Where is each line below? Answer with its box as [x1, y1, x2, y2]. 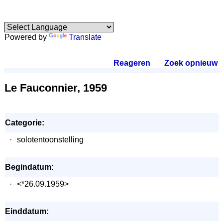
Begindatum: [4, 163, 54, 171]
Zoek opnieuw [164, 59, 217, 67]
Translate [68, 33, 102, 41]
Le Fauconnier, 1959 [4, 82, 107, 94]
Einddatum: [4, 207, 49, 216]
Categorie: [4, 118, 44, 127]
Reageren [113, 59, 150, 67]
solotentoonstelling [16, 135, 84, 144]
